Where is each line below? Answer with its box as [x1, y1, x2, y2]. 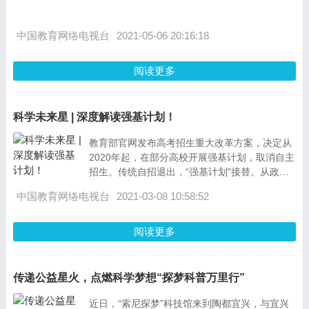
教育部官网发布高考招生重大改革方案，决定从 [88, 137, 292, 148]
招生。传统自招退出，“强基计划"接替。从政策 [88, 166, 289, 177]
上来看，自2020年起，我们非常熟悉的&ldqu [88, 181, 281, 192]
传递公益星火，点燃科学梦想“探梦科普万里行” [12, 272, 245, 283]
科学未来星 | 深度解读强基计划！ [12, 111, 176, 123]
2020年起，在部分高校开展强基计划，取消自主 [88, 152, 295, 163]
